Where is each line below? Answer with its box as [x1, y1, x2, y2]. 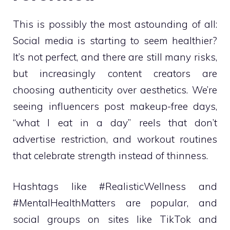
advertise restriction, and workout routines [13, 132, 217, 145]
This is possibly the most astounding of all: [13, 17, 217, 30]
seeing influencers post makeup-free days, [13, 100, 217, 112]
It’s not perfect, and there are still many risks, [13, 50, 217, 63]
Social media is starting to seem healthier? [13, 34, 217, 47]
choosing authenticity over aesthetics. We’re [13, 83, 217, 96]
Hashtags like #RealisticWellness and [13, 180, 217, 193]
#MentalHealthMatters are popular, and [13, 197, 217, 209]
